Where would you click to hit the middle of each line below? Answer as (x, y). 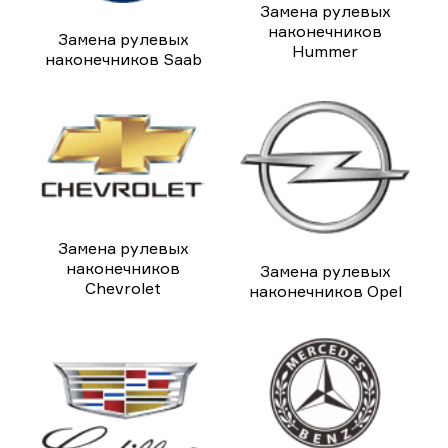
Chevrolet (123, 288)
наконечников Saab (123, 58)
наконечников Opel (325, 291)
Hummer (325, 50)
